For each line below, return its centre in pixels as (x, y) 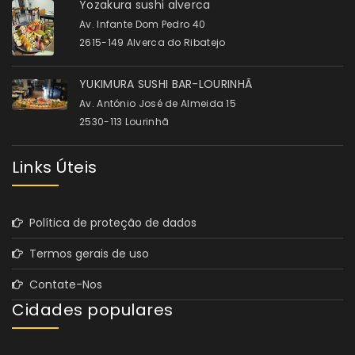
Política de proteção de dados (110, 223)
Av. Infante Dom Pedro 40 (143, 25)
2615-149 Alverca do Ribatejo (153, 43)
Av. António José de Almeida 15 (158, 104)
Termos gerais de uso (86, 254)
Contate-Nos (63, 285)
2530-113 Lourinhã (124, 122)
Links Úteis (55, 168)
